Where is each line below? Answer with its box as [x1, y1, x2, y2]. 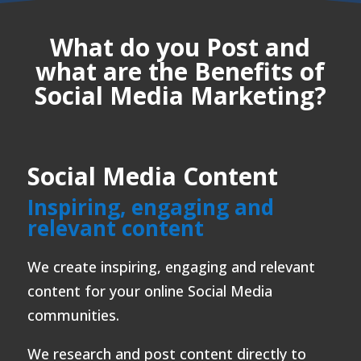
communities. [27, 305, 119, 326]
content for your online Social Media [27, 281, 272, 301]
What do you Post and [50, 31, 311, 64]
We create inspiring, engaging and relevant [27, 257, 315, 277]
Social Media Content [27, 160, 278, 193]
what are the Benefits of [35, 55, 326, 89]
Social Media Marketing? [34, 79, 326, 113]
